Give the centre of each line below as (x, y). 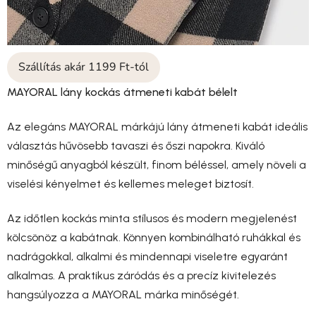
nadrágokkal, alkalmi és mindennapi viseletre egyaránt (147, 256)
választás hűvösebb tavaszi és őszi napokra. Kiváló (136, 145)
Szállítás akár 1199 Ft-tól (84, 67)
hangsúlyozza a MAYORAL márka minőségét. (123, 294)
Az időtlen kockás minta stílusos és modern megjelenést (152, 218)
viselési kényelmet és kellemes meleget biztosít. (130, 183)
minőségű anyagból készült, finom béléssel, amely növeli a (157, 164)
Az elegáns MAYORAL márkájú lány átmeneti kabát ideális (157, 126)
